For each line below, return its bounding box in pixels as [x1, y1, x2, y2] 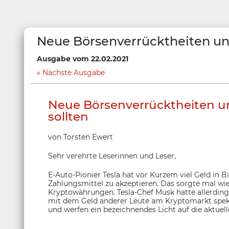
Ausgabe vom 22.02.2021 [37, 54, 128, 63]
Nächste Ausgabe [42, 68, 105, 77]
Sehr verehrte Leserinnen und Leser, [48, 151, 176, 161]
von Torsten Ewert [48, 132, 113, 142]
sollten [48, 109, 88, 124]
